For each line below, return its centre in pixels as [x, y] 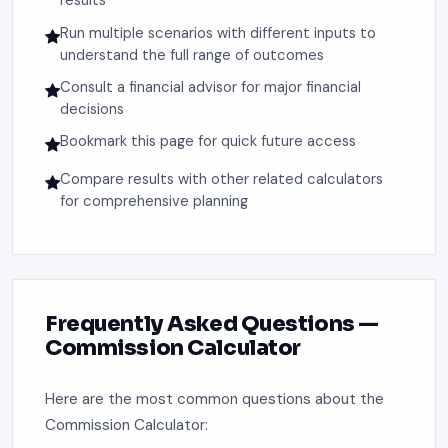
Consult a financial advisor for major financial [210, 87]
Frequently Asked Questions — [212, 324]
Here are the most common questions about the [214, 398]
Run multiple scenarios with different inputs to [218, 32]
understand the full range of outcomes [192, 54]
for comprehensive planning [154, 200]
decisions [92, 109]
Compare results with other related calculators [221, 178]
